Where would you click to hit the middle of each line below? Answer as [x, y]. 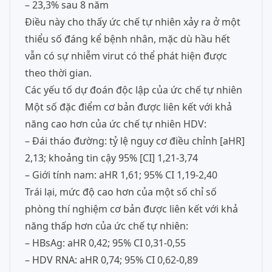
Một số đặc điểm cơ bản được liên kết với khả [128, 107]
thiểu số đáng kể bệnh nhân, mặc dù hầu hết [127, 39]
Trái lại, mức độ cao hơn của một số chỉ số [121, 192]
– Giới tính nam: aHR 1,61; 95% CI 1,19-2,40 [121, 175]
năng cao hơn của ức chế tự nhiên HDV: [116, 124]
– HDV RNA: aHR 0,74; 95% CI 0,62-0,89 [111, 260]
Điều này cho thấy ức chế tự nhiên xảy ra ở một [133, 22]
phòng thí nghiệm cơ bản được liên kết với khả [131, 209]
